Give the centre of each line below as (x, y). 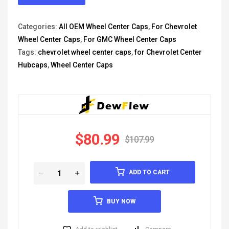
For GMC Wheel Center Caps (130, 40)
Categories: (38, 27)
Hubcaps (33, 65)
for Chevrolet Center (168, 52)
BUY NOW (121, 202)
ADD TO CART (149, 173)
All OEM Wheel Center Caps (104, 27)
